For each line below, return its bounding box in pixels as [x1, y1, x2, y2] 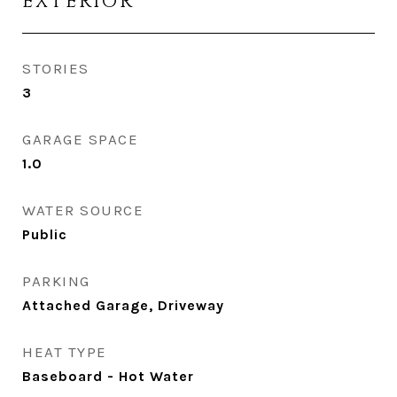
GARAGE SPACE [22, 130, 138, 148]
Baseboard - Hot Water [22, 368, 194, 385]
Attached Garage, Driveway [22, 297, 224, 314]
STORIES [22, 59, 90, 77]
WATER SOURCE [22, 201, 144, 219]
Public [22, 226, 67, 243]
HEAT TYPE [22, 343, 107, 361]
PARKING [22, 272, 90, 290]
